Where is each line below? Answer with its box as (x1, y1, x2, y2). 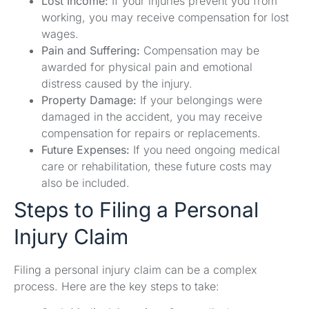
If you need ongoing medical (130, 142, 280, 157)
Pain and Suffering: (41, 43, 140, 57)
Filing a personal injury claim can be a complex (14, 262, 257, 277)
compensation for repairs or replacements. (41, 126, 261, 140)
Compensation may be (140, 43, 259, 57)
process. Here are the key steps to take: (14, 279, 219, 293)
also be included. (41, 175, 130, 190)
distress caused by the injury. (41, 76, 192, 90)
